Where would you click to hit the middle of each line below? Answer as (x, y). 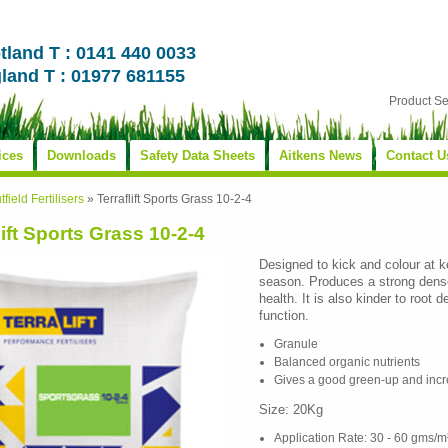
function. (284, 315)
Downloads (81, 155)
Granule (296, 343)
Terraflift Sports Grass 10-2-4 (174, 199)
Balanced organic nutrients (347, 361)
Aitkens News (320, 155)
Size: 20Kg (291, 409)
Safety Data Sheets (197, 155)
